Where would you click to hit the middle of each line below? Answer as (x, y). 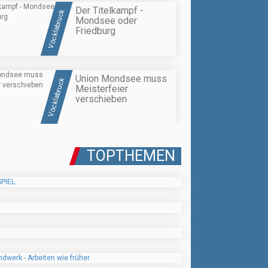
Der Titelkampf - (109, 10)
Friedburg (95, 31)
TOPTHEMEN (131, 156)
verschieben (101, 99)
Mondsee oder (106, 20)
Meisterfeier (102, 89)
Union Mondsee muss (121, 79)
